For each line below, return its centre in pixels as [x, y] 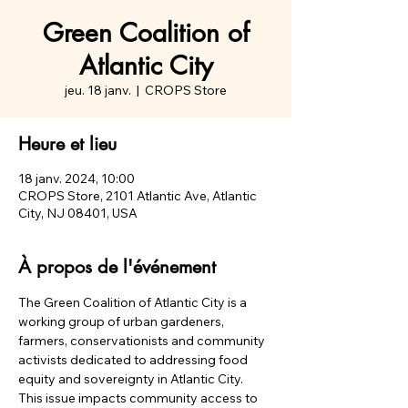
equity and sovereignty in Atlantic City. [131, 379]
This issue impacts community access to [139, 398]
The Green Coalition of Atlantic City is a [134, 302]
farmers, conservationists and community [143, 341]
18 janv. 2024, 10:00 [76, 178]
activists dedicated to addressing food [134, 360]
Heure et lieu [67, 144]
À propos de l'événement [117, 267]
